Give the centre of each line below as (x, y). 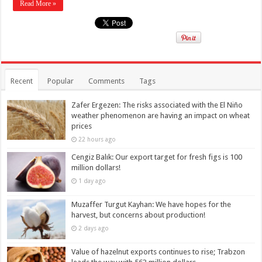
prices (82, 126)
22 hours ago (97, 139)
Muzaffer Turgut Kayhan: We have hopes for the (151, 204)
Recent (22, 81)
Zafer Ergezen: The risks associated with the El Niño (157, 105)
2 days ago (94, 228)
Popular (61, 81)
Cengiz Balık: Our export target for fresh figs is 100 (157, 157)
